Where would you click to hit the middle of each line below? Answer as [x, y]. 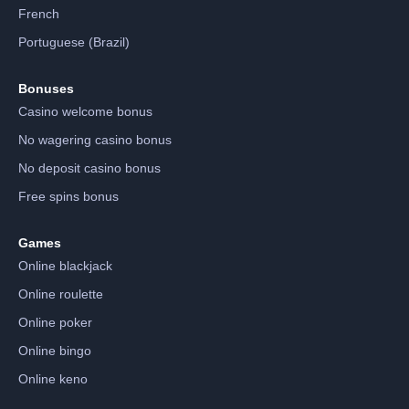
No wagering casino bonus [95, 139]
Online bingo [55, 350]
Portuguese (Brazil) [74, 42]
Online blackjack [65, 265]
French [39, 13]
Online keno [53, 378]
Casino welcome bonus [85, 111]
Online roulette [61, 294]
